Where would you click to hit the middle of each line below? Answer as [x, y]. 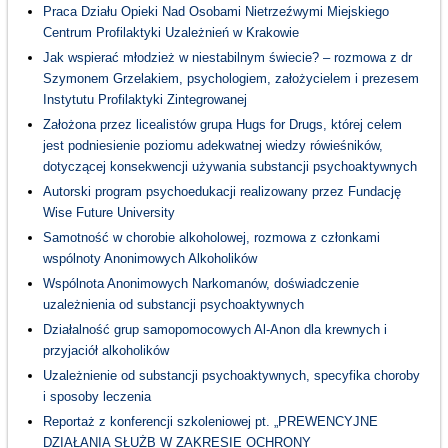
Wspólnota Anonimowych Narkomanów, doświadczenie [200, 284]
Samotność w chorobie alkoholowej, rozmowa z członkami [211, 238]
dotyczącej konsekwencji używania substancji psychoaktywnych [229, 167]
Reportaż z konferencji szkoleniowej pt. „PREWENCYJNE [210, 422]
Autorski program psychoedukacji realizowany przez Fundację [221, 192]
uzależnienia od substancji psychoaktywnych [173, 305]
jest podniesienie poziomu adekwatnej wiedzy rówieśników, [212, 146]
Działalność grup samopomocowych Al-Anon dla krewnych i [214, 330]
